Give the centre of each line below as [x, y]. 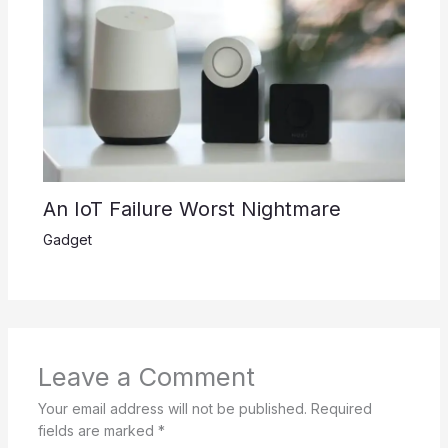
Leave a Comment [146, 376]
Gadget [67, 239]
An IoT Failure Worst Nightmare [191, 208]
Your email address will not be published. [172, 408]
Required [341, 408]
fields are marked [97, 430]
